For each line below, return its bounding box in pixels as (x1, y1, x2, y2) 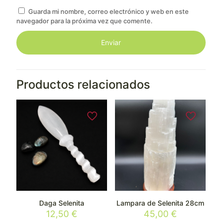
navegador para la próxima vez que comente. (16, 17, 153, 25)
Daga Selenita (39, 198, 85, 207)
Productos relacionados (16, 77, 150, 92)
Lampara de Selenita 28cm (116, 198, 204, 207)
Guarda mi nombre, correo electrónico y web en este (28, 7, 189, 16)
